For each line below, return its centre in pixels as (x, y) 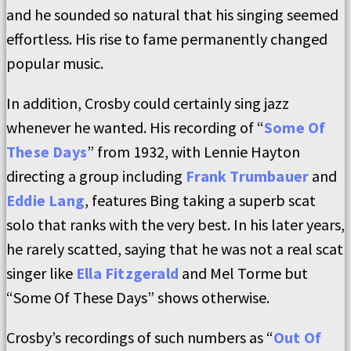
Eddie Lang (45, 200)
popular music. (55, 63)
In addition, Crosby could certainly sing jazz (148, 103)
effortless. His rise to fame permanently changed (167, 39)
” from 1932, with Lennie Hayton (194, 152)
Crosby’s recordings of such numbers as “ (140, 337)
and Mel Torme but (243, 273)
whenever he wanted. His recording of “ (135, 127)
